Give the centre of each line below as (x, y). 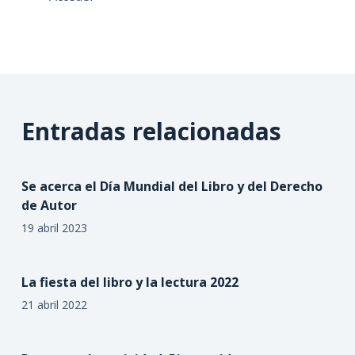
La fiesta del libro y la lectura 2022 (130, 282)
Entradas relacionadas (151, 131)
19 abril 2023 (54, 227)
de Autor (49, 205)
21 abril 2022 (54, 304)
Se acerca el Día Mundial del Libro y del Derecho (172, 186)
